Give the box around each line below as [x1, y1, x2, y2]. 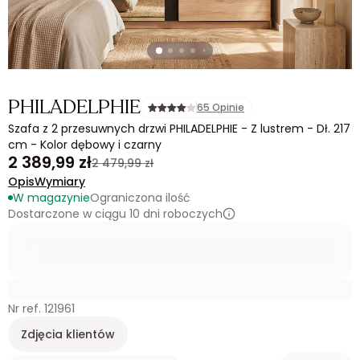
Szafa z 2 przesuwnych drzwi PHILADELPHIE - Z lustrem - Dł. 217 [8, 121, 350, 137]
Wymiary [35, 174, 85, 190]
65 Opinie [197, 100, 244, 114]
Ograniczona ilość [90, 190, 190, 206]
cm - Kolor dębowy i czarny [8, 137, 162, 153]
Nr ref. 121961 [8, 301, 75, 317]
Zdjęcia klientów [21, 326, 115, 342]
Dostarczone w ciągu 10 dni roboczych [8, 206, 223, 222]
